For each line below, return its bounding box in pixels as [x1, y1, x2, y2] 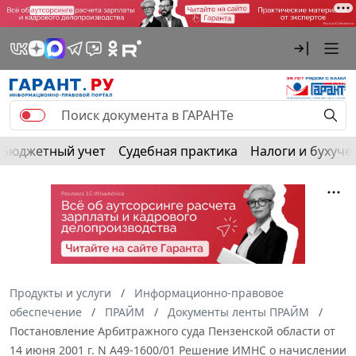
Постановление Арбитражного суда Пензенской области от [10, 323, 335, 339]
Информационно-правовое [134, 284, 284, 300]
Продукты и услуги [10, 284, 111, 300]
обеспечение [10, 304, 82, 319]
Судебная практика [118, 141, 238, 160]
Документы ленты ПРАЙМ [168, 304, 309, 319]
